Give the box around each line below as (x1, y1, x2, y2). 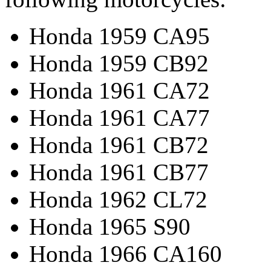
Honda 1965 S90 (29, 213, 191, 240)
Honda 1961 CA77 (29, 104, 210, 131)
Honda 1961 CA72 (29, 77, 210, 103)
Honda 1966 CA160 (29, 240, 222, 267)
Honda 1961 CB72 (29, 131, 209, 158)
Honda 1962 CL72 (29, 186, 207, 212)
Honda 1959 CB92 (29, 50, 209, 76)
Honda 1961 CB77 (29, 158, 209, 185)
